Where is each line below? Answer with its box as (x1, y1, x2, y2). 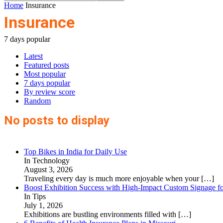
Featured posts (24, 61, 69, 69)
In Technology (24, 156, 70, 165)
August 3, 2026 (24, 165, 73, 174)
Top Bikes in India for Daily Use (24, 147, 127, 156)
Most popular (24, 70, 66, 78)
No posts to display (4, 113, 110, 127)
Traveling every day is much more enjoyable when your (24, 174, 201, 183)
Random (24, 97, 51, 105)
